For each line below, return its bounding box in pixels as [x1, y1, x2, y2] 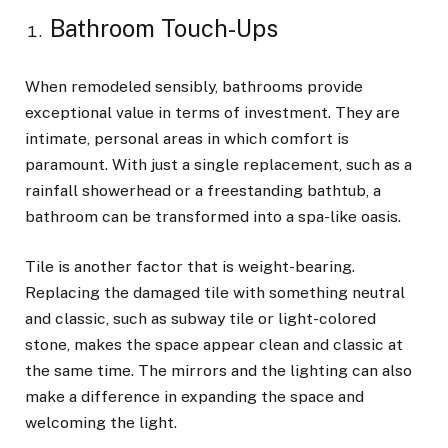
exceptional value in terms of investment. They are [25, 102, 400, 122]
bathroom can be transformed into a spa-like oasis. [25, 206, 401, 226]
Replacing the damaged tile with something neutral [25, 282, 405, 302]
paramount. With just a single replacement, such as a [25, 154, 412, 174]
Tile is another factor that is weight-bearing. [25, 256, 355, 276]
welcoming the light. [25, 412, 177, 432]
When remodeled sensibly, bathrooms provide [25, 76, 363, 96]
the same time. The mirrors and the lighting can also [25, 360, 412, 380]
